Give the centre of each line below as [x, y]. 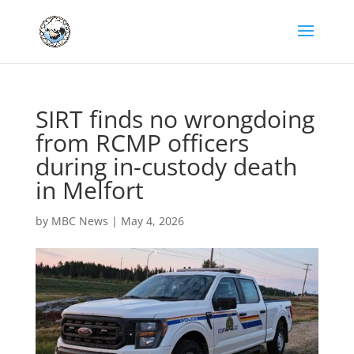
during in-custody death [166, 166]
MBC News [79, 221]
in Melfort [89, 190]
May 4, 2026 [152, 221]
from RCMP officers [142, 143]
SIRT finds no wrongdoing [175, 119]
